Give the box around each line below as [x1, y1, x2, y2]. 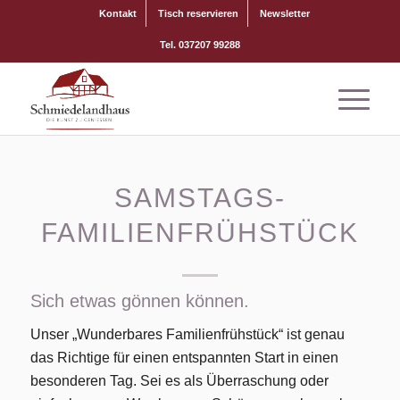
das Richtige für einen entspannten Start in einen [29, 349, 338, 365]
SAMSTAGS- [113, 183, 286, 212]
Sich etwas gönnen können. [29, 291, 249, 311]
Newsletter [259, 8, 310, 19]
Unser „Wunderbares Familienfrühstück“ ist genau [29, 326, 345, 342]
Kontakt [98, 8, 137, 19]
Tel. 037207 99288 [159, 39, 240, 50]
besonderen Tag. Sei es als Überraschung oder [29, 372, 329, 388]
